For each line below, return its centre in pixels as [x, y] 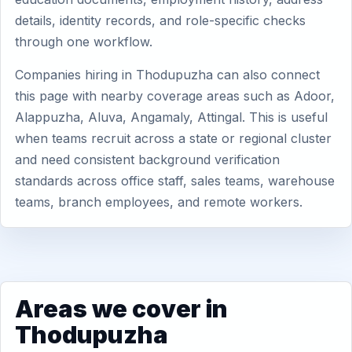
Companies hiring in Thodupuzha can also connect [167, 75]
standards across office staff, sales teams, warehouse [175, 181]
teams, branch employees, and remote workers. [159, 202]
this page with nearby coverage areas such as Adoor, [175, 96]
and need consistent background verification [147, 159]
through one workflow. [84, 42]
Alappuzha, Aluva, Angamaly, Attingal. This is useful [171, 117]
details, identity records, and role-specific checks [160, 20]
